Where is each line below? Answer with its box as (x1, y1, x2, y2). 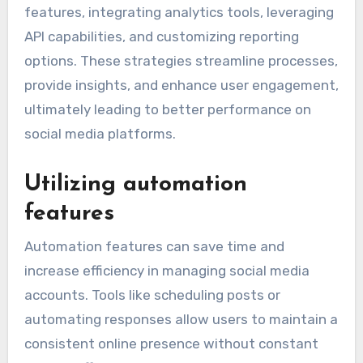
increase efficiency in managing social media (23, 262, 310, 279)
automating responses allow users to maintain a (23, 310, 338, 327)
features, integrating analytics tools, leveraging (23, 4, 334, 21)
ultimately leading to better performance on (23, 101, 311, 118)
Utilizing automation (23, 173, 247, 197)
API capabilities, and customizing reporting (23, 28, 299, 45)
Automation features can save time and (23, 237, 284, 254)
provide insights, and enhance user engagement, (23, 77, 339, 94)
